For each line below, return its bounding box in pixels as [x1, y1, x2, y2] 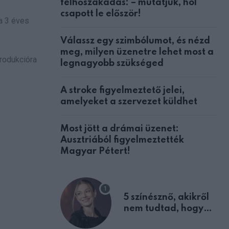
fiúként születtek [124, 215, 197, 224]
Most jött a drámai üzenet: [60, 124, 179, 133]
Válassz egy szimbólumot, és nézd [60, 36, 210, 45]
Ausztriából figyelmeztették [60, 135, 184, 145]
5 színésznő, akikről [124, 192, 209, 202]
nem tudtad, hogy [124, 203, 203, 213]
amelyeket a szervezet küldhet [60, 97, 197, 106]
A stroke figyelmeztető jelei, [60, 85, 185, 95]
